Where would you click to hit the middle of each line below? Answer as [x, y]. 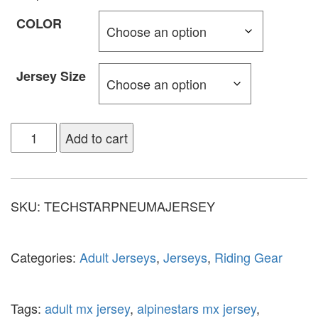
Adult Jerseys [118, 257]
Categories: [45, 257]
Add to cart [97, 137]
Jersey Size [51, 76]
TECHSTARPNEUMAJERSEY [130, 205]
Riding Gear [248, 257]
